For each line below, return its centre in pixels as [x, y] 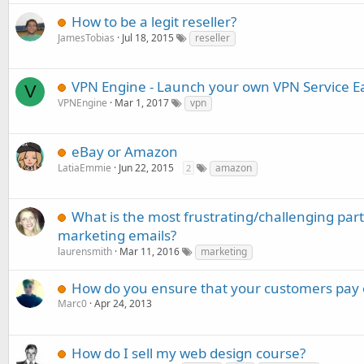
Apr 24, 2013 [123, 303]
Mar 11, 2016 [149, 251]
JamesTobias [86, 38]
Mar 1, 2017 [142, 103]
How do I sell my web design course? [188, 353]
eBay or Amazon [125, 152]
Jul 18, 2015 [148, 38]
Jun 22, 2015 [146, 168]
